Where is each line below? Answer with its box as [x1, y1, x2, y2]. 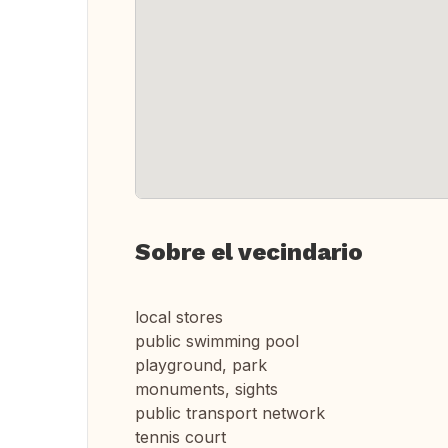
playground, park [135, 355, 267, 375]
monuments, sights [135, 379, 278, 399]
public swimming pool [135, 331, 299, 351]
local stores [135, 307, 223, 327]
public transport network [135, 403, 325, 423]
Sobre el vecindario [135, 238, 363, 266]
